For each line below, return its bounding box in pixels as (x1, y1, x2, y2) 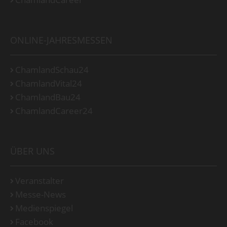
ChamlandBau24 (15, 91, 81, 103)
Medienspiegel (15, 202, 73, 214)
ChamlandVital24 (15, 77, 82, 89)
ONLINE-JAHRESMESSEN (10, 33, 112, 46)
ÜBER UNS (10, 144, 55, 157)
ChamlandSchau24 (15, 63, 89, 75)
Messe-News (15, 188, 66, 200)
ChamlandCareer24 (15, 104, 93, 117)
